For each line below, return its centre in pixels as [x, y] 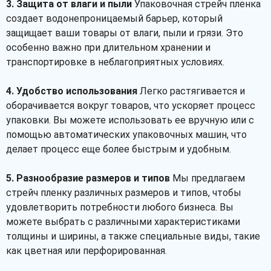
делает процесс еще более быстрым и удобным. [119, 149]
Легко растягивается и [191, 91]
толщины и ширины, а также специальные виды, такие [133, 236]
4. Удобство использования [72, 91]
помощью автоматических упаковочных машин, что [126, 135]
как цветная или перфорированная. [87, 251]
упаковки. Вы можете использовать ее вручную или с [130, 120]
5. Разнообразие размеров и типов [88, 178]
